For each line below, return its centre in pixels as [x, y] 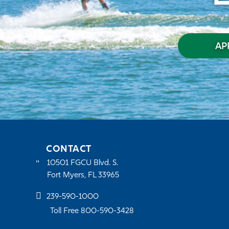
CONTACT [69, 150]
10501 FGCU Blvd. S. [83, 164]
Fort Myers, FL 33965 [83, 176]
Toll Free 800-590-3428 [92, 212]
